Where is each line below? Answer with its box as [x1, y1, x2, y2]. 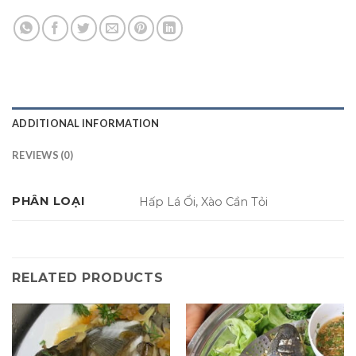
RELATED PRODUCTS [12, 269, 164, 285]
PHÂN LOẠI [12, 193, 85, 208]
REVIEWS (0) [12, 148, 73, 161]
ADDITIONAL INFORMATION [12, 116, 160, 130]
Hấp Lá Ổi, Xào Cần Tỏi [139, 195, 269, 210]
